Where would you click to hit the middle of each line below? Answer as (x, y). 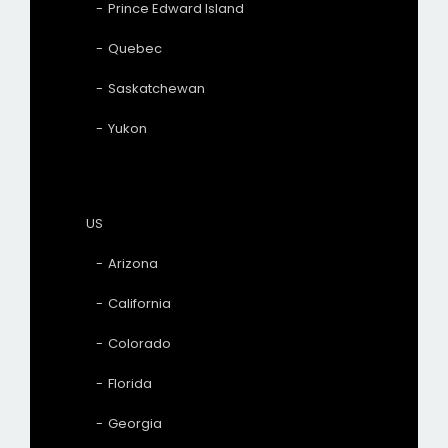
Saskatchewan (156, 88)
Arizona (133, 263)
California (139, 303)
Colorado (139, 343)
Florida (130, 383)
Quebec (135, 48)
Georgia (135, 423)
